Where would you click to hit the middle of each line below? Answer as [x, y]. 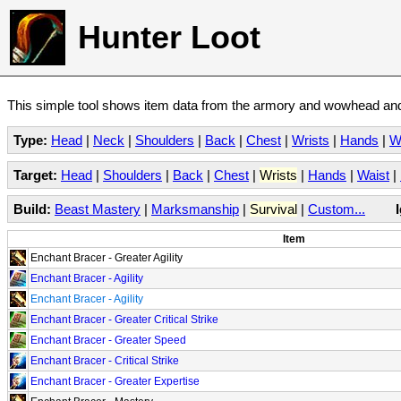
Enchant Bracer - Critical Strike [105, 360]
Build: [32, 209]
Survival [273, 209]
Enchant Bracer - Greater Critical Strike [124, 319]
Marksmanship [195, 209]
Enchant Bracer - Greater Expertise [115, 381]
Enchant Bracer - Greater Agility [107, 257]
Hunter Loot [169, 37]
